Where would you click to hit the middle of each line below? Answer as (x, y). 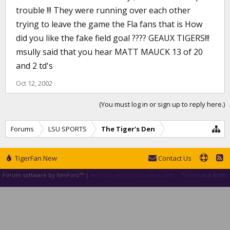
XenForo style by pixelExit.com (132, 175)
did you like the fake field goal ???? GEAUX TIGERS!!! (113, 38)
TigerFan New (35, 158)
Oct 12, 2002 (34, 83)
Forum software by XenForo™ (44, 175)
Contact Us (174, 158)
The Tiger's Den (128, 129)
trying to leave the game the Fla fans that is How (109, 24)
